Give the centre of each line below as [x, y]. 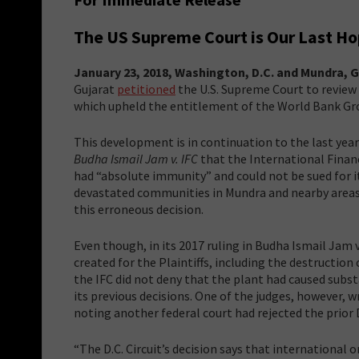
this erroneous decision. [139, 209]
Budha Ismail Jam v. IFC [136, 158]
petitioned [146, 89]
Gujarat [95, 89]
